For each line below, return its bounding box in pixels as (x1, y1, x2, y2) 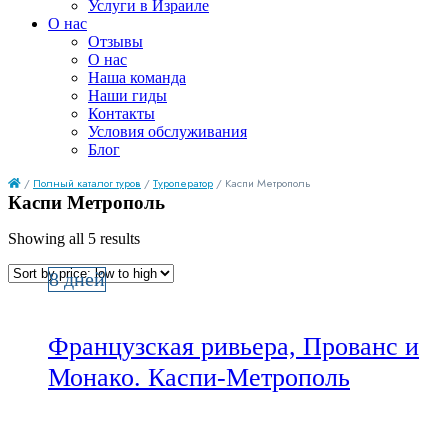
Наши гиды (88, 86, 167, 104)
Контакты (88, 104, 155, 122)
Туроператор (153, 174, 213, 191)
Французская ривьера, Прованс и (48, 332, 419, 362)
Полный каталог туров (33, 174, 141, 191)
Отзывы (88, 32, 143, 50)
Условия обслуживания (88, 122, 247, 140)
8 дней (49, 267, 105, 290)
